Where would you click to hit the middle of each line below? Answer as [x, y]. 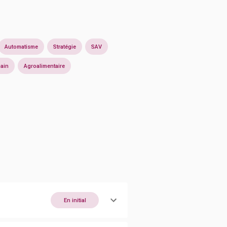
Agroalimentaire [44, 66]
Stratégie [65, 47]
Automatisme [21, 47]
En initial [75, 200]
